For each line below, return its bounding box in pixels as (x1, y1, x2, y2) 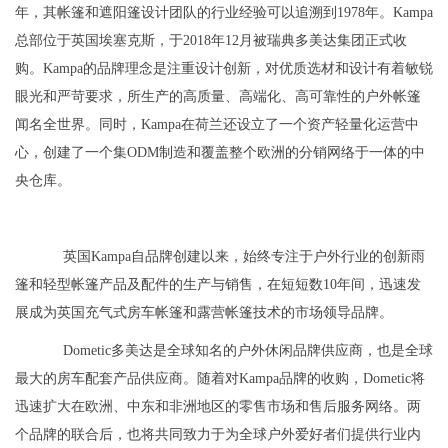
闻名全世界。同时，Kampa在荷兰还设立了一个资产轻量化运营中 (15, 117, 419, 133)
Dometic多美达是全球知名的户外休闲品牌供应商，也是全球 (63, 343, 433, 359)
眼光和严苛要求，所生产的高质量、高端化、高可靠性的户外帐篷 (15, 89, 421, 105)
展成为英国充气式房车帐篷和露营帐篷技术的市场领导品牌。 (15, 305, 393, 321)
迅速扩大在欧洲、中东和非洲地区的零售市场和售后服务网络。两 (15, 399, 421, 415)
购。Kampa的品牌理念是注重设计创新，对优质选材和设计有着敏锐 (15, 61, 433, 77)
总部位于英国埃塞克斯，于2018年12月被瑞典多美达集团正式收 (15, 33, 407, 49)
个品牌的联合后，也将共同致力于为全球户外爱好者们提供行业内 (15, 427, 421, 443)
